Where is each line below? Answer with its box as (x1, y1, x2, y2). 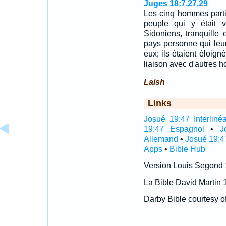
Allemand (143, 135, 178, 143)
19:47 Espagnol (143, 125, 204, 133)
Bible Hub (169, 145, 205, 153)
